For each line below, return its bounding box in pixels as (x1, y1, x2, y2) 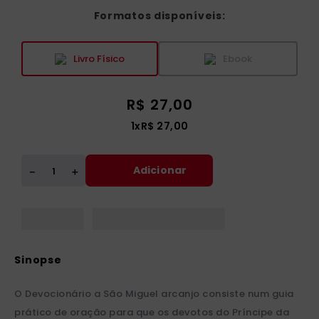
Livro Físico (73, 51, 125, 66)
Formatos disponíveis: (93, 9, 226, 23)
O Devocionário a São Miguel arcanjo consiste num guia (14, 287, 294, 301)
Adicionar (132, 162, 187, 177)
